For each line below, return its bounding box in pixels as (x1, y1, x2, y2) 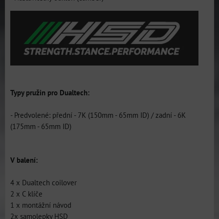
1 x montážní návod (10, 200, 71, 210)
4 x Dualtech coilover (10, 177, 77, 187)
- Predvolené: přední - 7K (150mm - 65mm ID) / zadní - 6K (10, 110, 186, 120)
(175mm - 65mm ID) (10, 121, 71, 131)
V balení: (10, 155, 38, 165)
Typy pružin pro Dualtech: (10, 88, 89, 97)
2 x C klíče (10, 189, 43, 198)
